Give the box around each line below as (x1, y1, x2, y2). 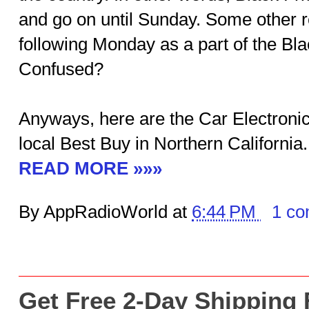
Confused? (19, 59, 103, 79)
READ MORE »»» (19, 158, 162, 179)
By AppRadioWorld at (19, 201, 192, 222)
